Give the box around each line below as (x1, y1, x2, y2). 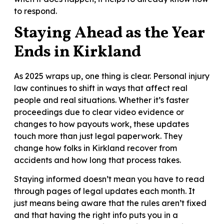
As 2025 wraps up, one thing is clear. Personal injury (14, 70, 209, 81)
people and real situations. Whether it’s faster (14, 94, 189, 105)
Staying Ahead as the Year (14, 22, 205, 44)
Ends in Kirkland (14, 41, 141, 63)
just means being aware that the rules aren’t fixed (14, 198, 206, 208)
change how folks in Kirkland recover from (14, 142, 177, 153)
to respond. (14, 5, 57, 16)
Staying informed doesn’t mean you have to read (14, 174, 204, 184)
